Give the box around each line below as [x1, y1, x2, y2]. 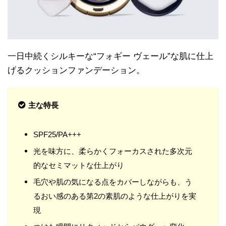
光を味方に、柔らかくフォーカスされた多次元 [33, 146, 192, 155]
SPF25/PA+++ [33, 130, 81, 139]
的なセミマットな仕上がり [33, 160, 124, 169]
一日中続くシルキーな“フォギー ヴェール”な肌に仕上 [8, 51, 213, 61]
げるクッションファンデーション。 [8, 65, 145, 75]
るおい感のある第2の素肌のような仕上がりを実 [33, 191, 196, 200]
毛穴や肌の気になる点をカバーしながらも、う [33, 177, 192, 186]
